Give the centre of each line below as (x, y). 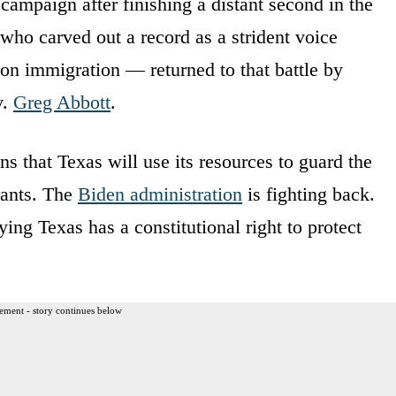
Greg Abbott (62, 102)
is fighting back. (308, 194)
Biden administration (160, 194)
